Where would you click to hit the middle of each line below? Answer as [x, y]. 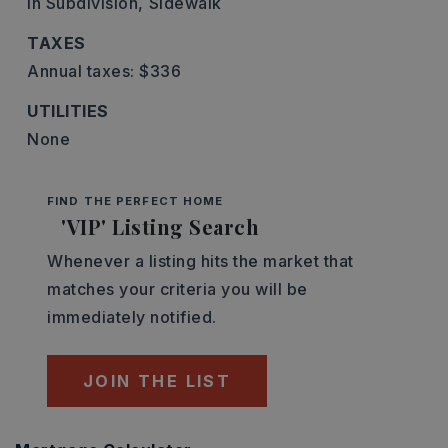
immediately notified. [132, 317]
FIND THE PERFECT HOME [135, 201]
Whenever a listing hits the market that [200, 261]
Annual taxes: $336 [104, 71]
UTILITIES [68, 111]
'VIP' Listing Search [160, 226]
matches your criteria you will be [177, 289]
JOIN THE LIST [157, 381]
